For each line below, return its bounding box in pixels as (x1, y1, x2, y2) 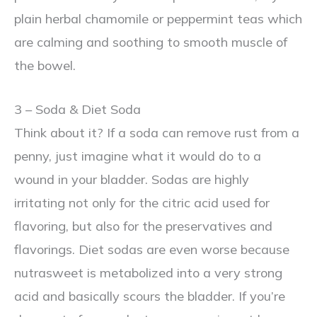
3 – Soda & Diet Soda (14, 101, 141, 118)
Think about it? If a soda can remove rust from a (14, 125, 299, 142)
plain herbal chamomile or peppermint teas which (14, 11, 302, 28)
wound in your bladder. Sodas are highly (14, 171, 249, 188)
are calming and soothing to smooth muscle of (14, 34, 287, 51)
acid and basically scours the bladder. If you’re (14, 288, 285, 305)
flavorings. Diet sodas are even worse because (14, 241, 289, 258)
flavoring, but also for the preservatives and (14, 218, 272, 235)
